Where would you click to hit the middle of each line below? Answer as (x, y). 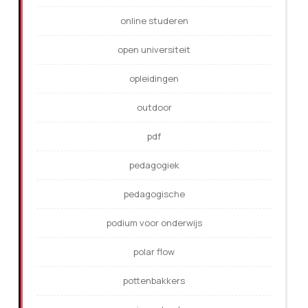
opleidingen (154, 79)
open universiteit (154, 50)
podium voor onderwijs (154, 223)
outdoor (154, 108)
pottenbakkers (154, 281)
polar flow (154, 252)
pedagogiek (154, 165)
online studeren (154, 21)
